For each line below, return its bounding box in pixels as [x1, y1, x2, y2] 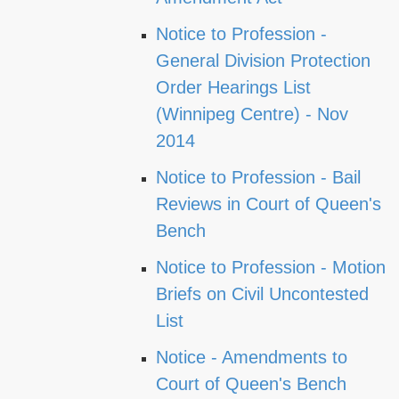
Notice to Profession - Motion [156, 257, 386, 277]
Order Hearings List [156, 77, 311, 97]
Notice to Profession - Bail [156, 167, 361, 187]
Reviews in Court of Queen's [156, 194, 381, 214]
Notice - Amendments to [156, 347, 347, 367]
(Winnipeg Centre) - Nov [156, 104, 348, 124]
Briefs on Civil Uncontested [156, 284, 369, 304]
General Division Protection [156, 51, 370, 70]
